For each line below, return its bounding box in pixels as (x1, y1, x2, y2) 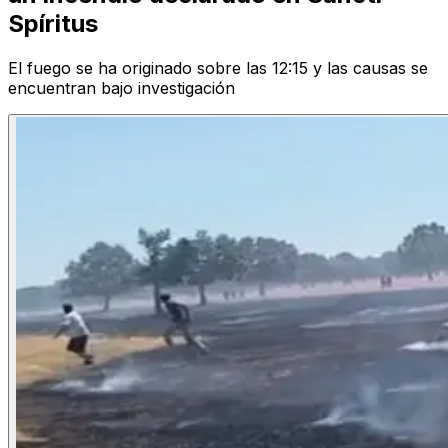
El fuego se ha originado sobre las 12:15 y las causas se (8, 58, 428, 79)
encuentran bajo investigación (8, 78, 235, 99)
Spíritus (8, 9, 98, 39)
